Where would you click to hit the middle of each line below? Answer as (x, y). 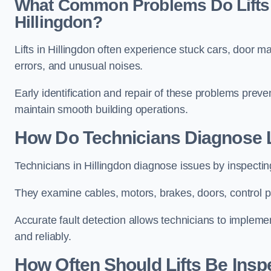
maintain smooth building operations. (101, 109)
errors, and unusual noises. (80, 66)
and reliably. (43, 236)
